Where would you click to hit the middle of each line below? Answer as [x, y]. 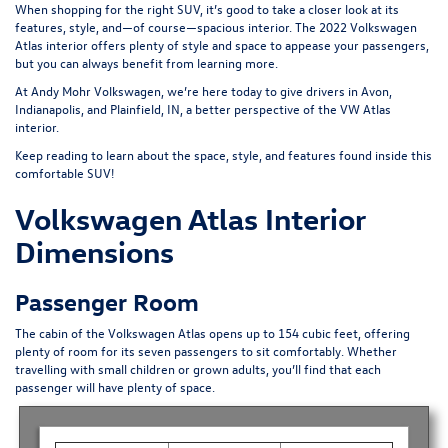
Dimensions [98, 251]
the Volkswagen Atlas [147, 332]
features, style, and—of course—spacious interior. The [167, 26]
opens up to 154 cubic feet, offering [309, 332]
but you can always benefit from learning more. [146, 62]
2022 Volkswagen [368, 26]
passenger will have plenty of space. [115, 386]
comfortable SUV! [64, 172]
